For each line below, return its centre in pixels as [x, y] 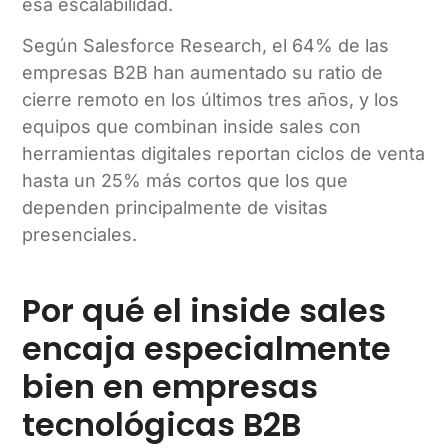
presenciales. [80, 235]
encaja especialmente [207, 349]
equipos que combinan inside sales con [192, 127]
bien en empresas [170, 387]
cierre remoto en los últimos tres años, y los [211, 100]
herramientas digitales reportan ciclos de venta [224, 154]
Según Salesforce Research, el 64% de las [206, 46]
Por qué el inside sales [204, 311]
